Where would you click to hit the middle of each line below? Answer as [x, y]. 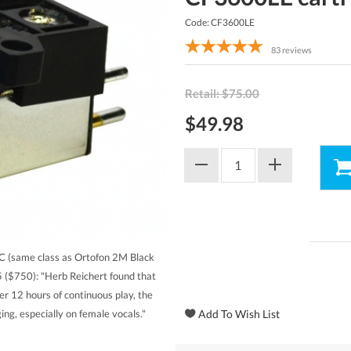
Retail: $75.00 [222, 93]
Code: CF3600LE [220, 22]
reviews [297, 50]
